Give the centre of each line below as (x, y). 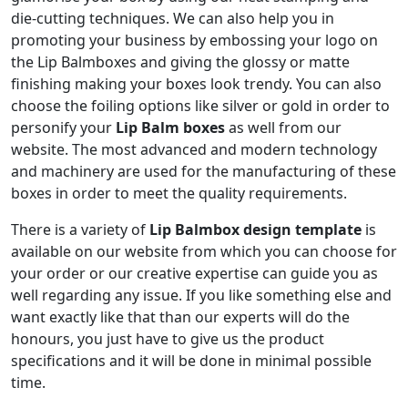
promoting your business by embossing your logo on (194, 40)
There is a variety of (80, 229)
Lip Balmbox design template (257, 229)
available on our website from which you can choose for (204, 251)
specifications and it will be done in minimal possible (191, 360)
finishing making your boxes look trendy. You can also (196, 83)
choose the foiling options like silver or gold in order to (200, 105)
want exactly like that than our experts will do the (180, 316)
